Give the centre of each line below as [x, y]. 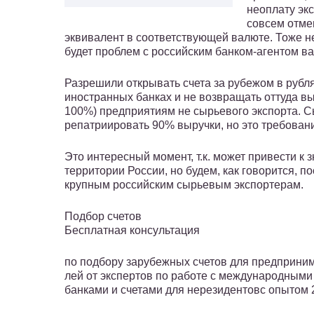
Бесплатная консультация [132, 231]
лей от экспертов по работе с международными [189, 276]
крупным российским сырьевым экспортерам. [184, 185]
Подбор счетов [103, 217]
